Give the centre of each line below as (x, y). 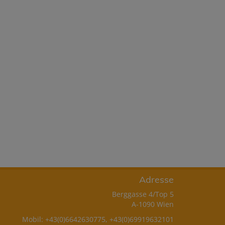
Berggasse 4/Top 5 (143, 194)
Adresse (156, 180)
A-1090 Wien (153, 204)
